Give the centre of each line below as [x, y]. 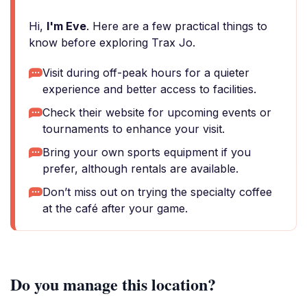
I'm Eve [66, 26]
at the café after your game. [115, 208]
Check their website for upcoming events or [157, 112]
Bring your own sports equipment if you [147, 152]
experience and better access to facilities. [149, 89]
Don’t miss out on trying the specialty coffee [157, 192]
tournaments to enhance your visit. [134, 129]
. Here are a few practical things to [177, 26]
